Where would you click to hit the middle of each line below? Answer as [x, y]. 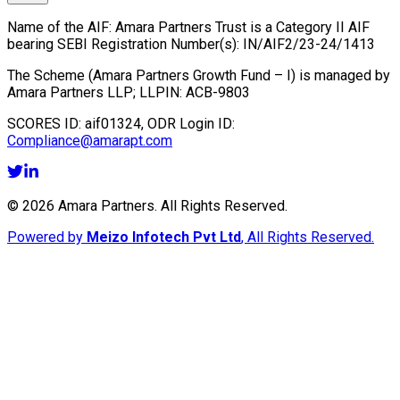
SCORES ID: [46, 124]
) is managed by [341, 75]
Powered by [47, 237]
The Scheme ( [50, 75]
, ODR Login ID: [188, 124]
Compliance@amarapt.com [90, 141]
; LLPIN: [158, 92]
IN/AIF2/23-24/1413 [309, 44]
